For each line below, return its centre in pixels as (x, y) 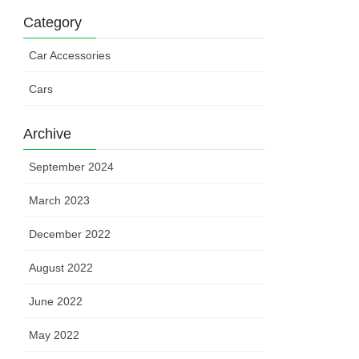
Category (53, 23)
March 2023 (60, 201)
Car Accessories (70, 56)
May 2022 (54, 335)
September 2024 (72, 167)
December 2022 (70, 234)
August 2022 (61, 268)
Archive (48, 134)
